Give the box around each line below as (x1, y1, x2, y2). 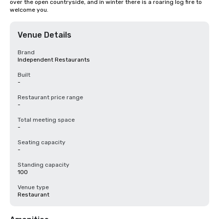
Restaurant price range (18, 94, 83, 101)
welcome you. (10, 6, 48, 13)
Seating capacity (18, 139, 66, 146)
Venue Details (18, 30, 71, 40)
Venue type (18, 184, 49, 191)
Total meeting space (18, 116, 75, 123)
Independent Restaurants (18, 56, 90, 63)
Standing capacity (18, 161, 69, 168)
